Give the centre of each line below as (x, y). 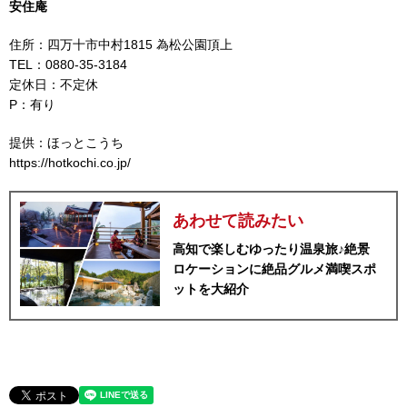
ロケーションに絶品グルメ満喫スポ (274, 268)
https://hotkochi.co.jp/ (70, 162)
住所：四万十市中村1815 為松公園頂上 (121, 44)
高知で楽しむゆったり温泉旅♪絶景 (271, 248)
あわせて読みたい (238, 220)
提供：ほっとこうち (66, 142)
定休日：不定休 (54, 84)
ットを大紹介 (210, 288)
